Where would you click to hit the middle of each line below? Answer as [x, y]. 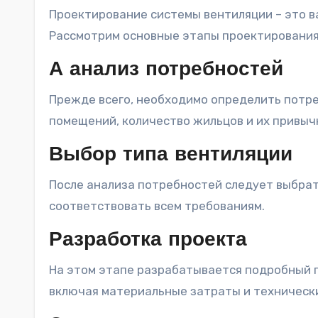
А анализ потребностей [166, 70]
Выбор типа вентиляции [171, 155]
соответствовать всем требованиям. [157, 205]
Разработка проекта [148, 240]
